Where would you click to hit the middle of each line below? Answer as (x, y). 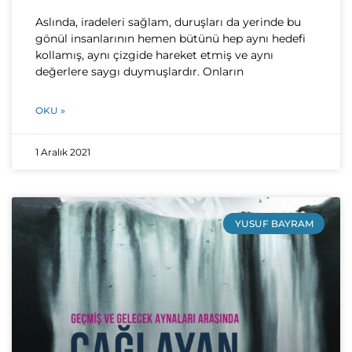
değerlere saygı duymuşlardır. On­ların (139, 72)
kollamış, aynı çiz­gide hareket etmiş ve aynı (154, 55)
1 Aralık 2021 (63, 152)
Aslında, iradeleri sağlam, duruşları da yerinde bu (168, 22)
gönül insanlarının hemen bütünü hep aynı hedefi (170, 39)
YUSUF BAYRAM (274, 223)
